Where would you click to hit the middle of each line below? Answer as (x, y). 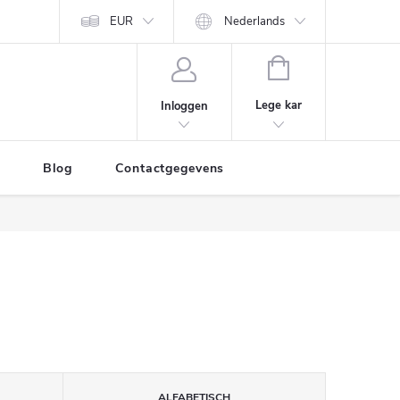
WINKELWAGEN (332, 66)
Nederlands (255, 21)
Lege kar (278, 105)
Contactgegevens (170, 168)
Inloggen (184, 106)
